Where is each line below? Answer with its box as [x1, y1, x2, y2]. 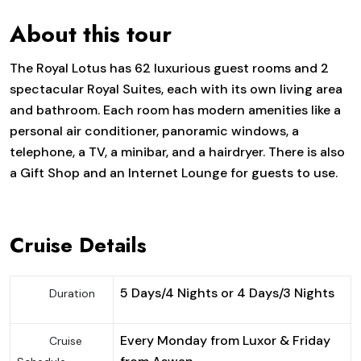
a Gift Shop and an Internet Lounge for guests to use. [10, 164, 338, 182]
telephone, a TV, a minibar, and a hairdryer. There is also [10, 143, 345, 161]
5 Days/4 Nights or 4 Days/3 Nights [120, 284, 334, 302]
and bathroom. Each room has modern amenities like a [10, 102, 341, 119]
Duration [49, 286, 95, 301]
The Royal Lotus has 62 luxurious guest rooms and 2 [10, 60, 329, 77]
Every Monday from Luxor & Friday [120, 332, 330, 350]
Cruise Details [10, 230, 147, 261]
